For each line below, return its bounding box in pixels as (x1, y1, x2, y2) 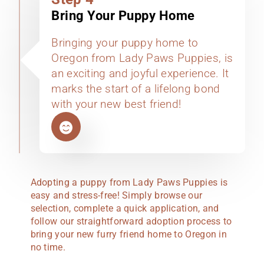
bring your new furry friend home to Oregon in (30, 229, 227, 240)
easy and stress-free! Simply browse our (30, 190, 203, 202)
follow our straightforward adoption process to (30, 216, 232, 227)
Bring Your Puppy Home (51, 8, 195, 24)
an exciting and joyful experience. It (51, 67, 229, 81)
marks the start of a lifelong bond (51, 82, 220, 96)
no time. (30, 242, 65, 253)
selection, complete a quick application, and (30, 203, 219, 214)
